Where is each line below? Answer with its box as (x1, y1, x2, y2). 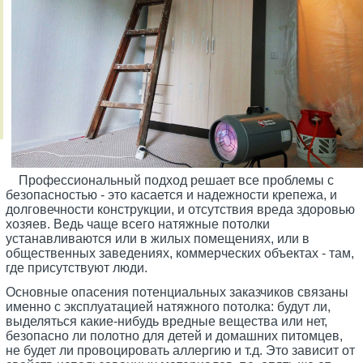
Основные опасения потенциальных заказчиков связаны (6, 285, 349, 300)
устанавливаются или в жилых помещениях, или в (6, 232, 310, 246)
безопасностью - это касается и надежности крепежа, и (6, 188, 338, 203)
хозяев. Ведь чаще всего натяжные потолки (6, 217, 271, 232)
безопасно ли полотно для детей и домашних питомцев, (6, 329, 344, 344)
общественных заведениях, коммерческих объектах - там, (6, 246, 355, 261)
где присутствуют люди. (6, 261, 148, 275)
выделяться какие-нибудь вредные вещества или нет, (6, 314, 328, 329)
